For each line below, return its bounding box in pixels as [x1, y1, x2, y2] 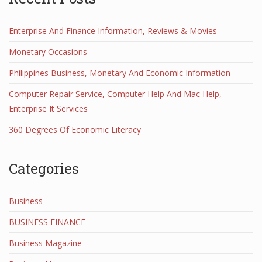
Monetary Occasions [9, 46, 87, 57]
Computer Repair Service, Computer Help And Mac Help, [9, 88, 222, 99]
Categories [9, 158, 79, 178]
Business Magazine [9, 237, 82, 249]
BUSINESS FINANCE [9, 216, 85, 227]
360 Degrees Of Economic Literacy [9, 124, 141, 135]
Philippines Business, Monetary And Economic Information [9, 67, 230, 78]
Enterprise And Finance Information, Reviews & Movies [9, 25, 217, 36]
